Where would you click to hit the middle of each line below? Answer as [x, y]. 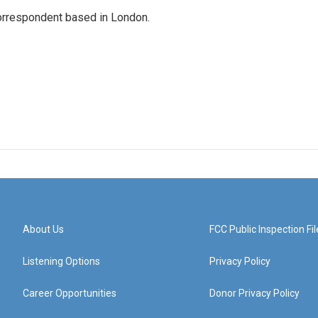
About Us [43, 229]
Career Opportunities [70, 293]
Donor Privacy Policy [255, 293]
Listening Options [61, 261]
